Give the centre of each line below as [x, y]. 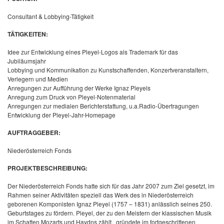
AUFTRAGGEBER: [34, 132]
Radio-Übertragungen [169, 106]
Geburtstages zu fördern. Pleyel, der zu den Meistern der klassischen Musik [109, 213]
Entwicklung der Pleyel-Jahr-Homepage [61, 115]
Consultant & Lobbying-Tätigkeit [50, 16]
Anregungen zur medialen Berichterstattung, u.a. [73, 106]
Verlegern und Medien [38, 79]
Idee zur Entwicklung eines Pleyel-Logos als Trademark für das [93, 52]
